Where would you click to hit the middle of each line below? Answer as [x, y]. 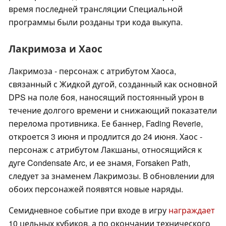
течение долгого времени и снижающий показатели [113, 110]
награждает [192, 210]
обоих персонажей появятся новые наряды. [96, 189]
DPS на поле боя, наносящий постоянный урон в [106, 97]
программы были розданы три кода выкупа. [96, 22]
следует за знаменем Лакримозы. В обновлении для [111, 176]
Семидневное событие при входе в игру [89, 210]
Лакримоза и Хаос [55, 49]
